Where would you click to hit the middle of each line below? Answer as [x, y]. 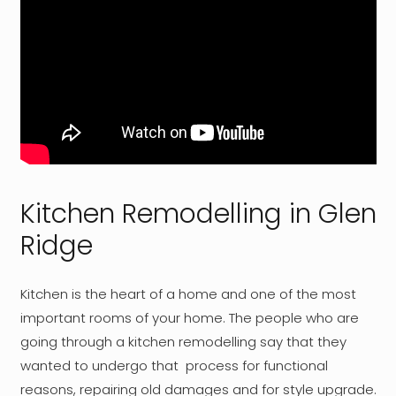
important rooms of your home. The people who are [189, 317]
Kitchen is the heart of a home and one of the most [188, 293]
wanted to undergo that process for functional [174, 365]
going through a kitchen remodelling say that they [183, 341]
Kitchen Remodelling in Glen [198, 214]
